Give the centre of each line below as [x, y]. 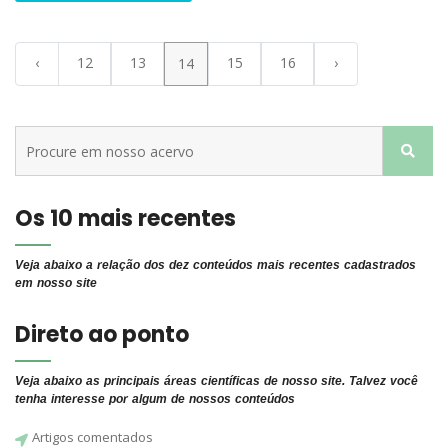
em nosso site [56, 283]
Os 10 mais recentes [125, 218]
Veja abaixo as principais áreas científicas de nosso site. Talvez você [216, 381]
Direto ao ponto [102, 334]
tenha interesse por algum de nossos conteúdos [155, 399]
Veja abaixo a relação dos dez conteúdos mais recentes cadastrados [215, 265]
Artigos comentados [92, 437]
